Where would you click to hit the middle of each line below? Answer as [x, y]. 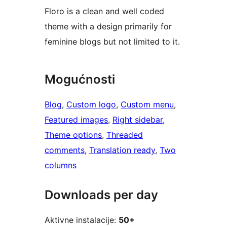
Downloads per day [101, 195]
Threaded [125, 135]
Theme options [73, 135]
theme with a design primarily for [108, 27]
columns [61, 165]
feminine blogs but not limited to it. [112, 42]
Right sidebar [138, 120]
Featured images [76, 120]
